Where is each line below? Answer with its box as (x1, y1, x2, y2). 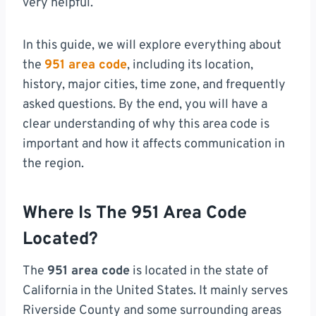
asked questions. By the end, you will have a (23, 97, 267, 114)
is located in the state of (130, 263, 268, 280)
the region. (23, 156, 84, 173)
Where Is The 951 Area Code (23, 202, 247, 225)
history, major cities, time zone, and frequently (23, 77, 286, 94)
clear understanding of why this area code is (23, 116, 269, 133)
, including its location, (127, 57, 253, 74)
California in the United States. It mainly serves (23, 283, 288, 300)
